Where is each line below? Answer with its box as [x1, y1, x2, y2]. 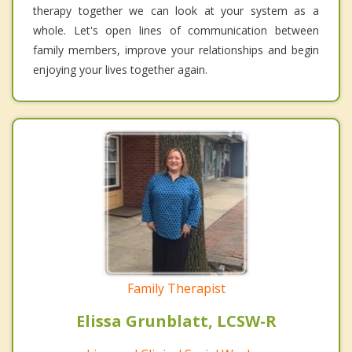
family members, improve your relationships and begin [33, 42, 319, 58]
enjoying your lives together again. [33, 62, 207, 78]
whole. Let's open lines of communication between [33, 23, 319, 38]
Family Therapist [126, 280, 225, 298]
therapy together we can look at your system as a [33, 3, 319, 19]
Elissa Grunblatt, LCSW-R [75, 310, 277, 332]
